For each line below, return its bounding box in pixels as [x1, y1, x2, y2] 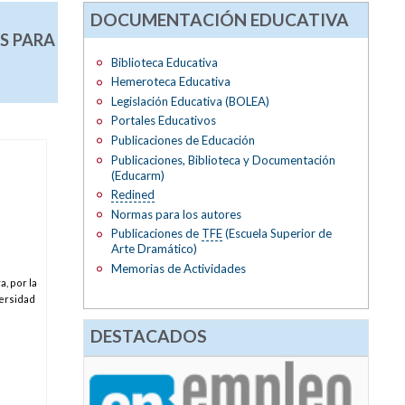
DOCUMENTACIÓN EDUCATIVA [90, 8, 350, 30]
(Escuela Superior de [221, 226, 332, 241]
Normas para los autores [110, 206, 241, 221]
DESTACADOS [90, 325, 208, 347]
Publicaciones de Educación [110, 133, 255, 148]
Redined [110, 187, 155, 202]
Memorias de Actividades [110, 260, 246, 276]
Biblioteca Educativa [110, 54, 218, 70]
